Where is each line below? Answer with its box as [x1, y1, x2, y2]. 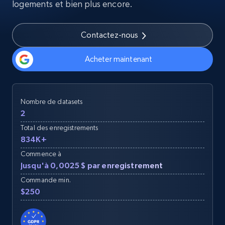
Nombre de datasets [21, 97, 83, 105]
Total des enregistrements [21, 124, 98, 132]
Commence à [21, 150, 62, 158]
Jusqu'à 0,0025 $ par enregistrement [21, 161, 163, 170]
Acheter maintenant [84, 54, 153, 64]
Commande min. [21, 176, 71, 184]
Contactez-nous [81, 30, 139, 40]
